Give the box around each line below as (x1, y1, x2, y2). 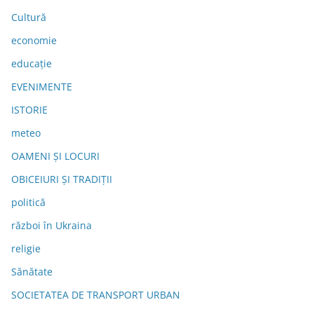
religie (11, 241, 41, 255)
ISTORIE (11, 102, 48, 116)
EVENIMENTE (11, 79, 72, 93)
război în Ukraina (11, 218, 92, 232)
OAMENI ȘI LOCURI (11, 149, 100, 163)
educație (11, 56, 52, 70)
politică (11, 195, 46, 209)
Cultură (11, 10, 46, 24)
